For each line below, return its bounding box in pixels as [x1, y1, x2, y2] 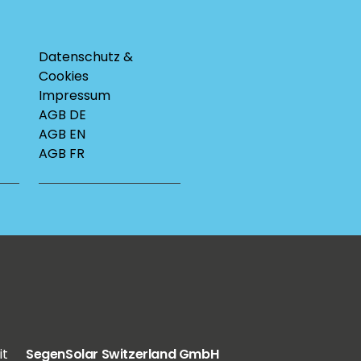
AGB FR [39, 144, 85, 163]
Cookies [39, 67, 89, 85]
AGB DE [39, 106, 86, 124]
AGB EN [39, 125, 85, 143]
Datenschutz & [39, 48, 133, 66]
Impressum [39, 86, 110, 105]
